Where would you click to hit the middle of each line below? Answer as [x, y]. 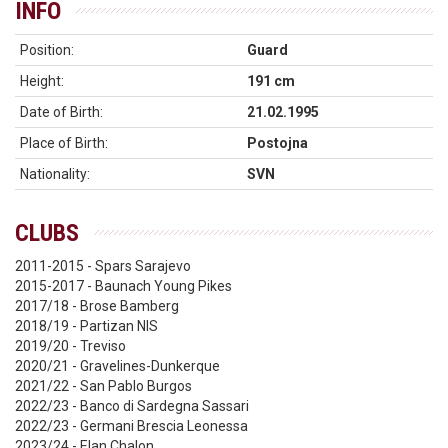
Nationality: [55, 174]
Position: [47, 50]
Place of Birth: [64, 143]
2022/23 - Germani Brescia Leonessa [131, 426]
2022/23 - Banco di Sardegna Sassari [132, 406]
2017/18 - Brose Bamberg [97, 306]
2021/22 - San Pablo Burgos [103, 386]
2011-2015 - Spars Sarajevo [103, 266]
